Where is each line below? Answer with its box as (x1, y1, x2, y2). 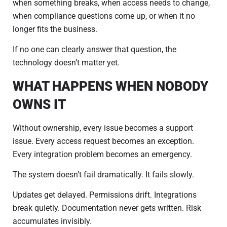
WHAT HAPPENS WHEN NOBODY (13, 78, 208, 94)
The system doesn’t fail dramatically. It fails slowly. (13, 169, 194, 179)
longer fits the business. (13, 24, 97, 34)
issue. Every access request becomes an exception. (13, 136, 194, 146)
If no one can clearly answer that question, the (13, 45, 176, 55)
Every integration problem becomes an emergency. (13, 149, 192, 159)
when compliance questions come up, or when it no (13, 11, 195, 21)
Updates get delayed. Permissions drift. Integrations (13, 190, 197, 200)
